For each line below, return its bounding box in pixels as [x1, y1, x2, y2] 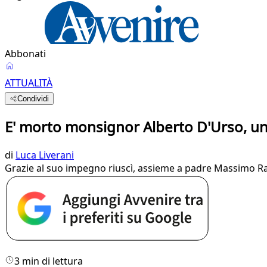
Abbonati [5, 47, 46, 60]
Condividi [17, 94, 49, 103]
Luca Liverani [15, 148, 74, 162]
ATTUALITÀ [5, 76, 52, 89]
